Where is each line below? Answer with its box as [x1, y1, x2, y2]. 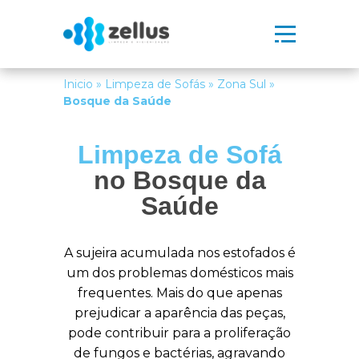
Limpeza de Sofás [105, 77, 205, 91]
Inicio [63, 77, 93, 91]
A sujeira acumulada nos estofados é [63, 245, 296, 260]
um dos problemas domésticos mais [66, 265, 293, 280]
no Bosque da [93, 166, 266, 195]
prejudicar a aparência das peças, [74, 305, 285, 321]
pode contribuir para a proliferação [68, 325, 291, 341]
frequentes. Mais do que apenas [77, 285, 282, 301]
